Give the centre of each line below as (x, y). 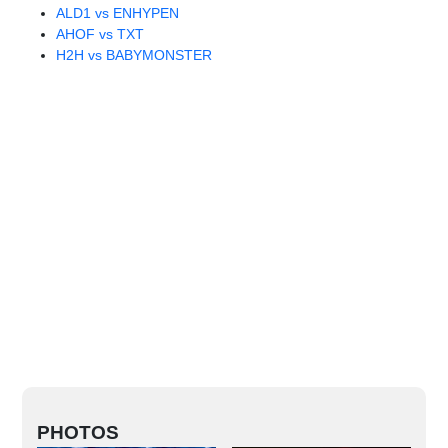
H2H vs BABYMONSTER (134, 55)
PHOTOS (77, 433)
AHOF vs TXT (100, 34)
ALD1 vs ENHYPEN (117, 13)
